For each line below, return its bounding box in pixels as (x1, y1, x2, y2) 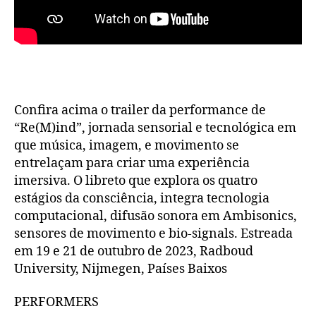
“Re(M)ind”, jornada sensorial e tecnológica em (14, 119, 296, 136)
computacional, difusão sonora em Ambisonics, (14, 207, 297, 224)
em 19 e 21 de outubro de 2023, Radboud (14, 243, 253, 260)
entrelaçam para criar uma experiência (14, 154, 250, 171)
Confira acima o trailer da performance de (14, 102, 266, 119)
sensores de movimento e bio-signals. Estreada (14, 225, 293, 242)
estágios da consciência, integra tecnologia (14, 190, 269, 207)
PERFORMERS (14, 294, 99, 311)
